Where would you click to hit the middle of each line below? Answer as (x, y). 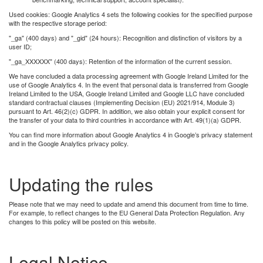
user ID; (20, 46)
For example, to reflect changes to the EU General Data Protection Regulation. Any (127, 212)
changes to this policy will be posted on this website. (82, 221)
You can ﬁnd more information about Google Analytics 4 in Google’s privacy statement (131, 134)
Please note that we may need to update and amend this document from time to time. (129, 203)
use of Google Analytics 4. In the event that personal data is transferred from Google (129, 84)
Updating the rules (81, 184)
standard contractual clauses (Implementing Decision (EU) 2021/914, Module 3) (122, 102)
